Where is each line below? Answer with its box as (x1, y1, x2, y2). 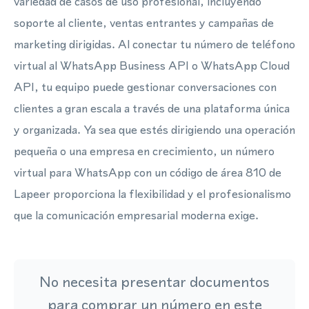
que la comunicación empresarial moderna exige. (14, 207, 259, 223)
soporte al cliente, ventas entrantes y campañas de (14, 14, 274, 31)
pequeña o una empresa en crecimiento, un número (14, 143, 275, 159)
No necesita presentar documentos (39, 272, 270, 292)
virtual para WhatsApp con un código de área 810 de (14, 164, 281, 181)
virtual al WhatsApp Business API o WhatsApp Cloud (14, 57, 290, 74)
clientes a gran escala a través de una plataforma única (14, 100, 290, 117)
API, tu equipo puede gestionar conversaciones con (14, 79, 277, 95)
